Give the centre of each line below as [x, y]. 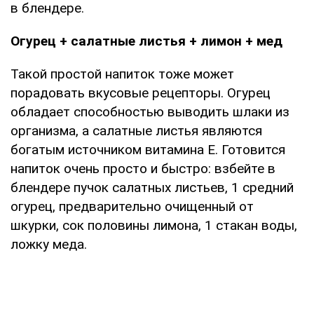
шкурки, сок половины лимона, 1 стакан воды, [154, 225]
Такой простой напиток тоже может [122, 74]
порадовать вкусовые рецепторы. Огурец [141, 93]
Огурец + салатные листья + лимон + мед [146, 41]
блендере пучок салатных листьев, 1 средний [152, 187]
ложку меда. [49, 244]
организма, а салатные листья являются [136, 130]
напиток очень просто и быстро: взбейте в [143, 168]
